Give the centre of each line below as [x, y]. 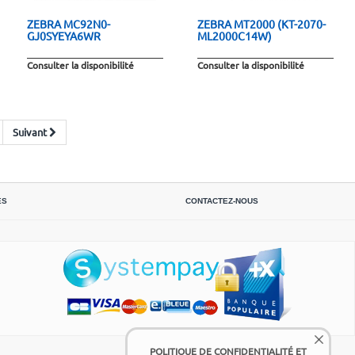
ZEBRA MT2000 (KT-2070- [261, 23]
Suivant [29, 132]
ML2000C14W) [234, 35]
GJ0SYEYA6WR [63, 35]
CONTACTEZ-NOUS [222, 200]
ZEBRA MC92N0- [68, 23]
